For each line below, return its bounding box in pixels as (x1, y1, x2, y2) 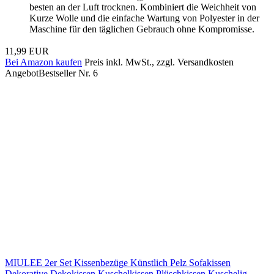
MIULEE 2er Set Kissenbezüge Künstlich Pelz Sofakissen (5, 257, 231, 268)
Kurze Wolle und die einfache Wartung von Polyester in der (29, 12, 259, 23)
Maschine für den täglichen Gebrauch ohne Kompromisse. (29, 23, 254, 34)
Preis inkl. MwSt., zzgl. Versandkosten (84, 56, 234, 67)
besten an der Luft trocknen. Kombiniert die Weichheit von (29, 1, 256, 12)
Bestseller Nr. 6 (39, 67, 98, 78)
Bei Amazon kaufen (5, 56, 82, 67)
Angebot (5, 67, 39, 78)
